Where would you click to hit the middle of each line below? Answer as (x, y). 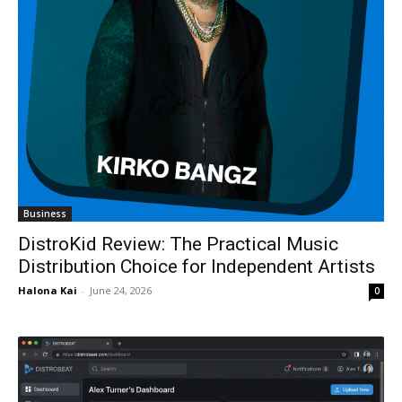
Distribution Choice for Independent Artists (197, 267)
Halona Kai (48, 291)
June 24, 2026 (121, 291)
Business (45, 214)
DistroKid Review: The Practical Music (178, 245)
